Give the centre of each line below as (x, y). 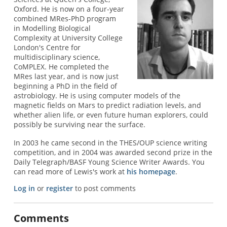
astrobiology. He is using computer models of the (97, 96)
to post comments (104, 188)
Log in (24, 188)
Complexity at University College (68, 38)
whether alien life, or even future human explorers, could (111, 115)
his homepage (151, 171)
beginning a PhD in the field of (65, 86)
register (59, 188)
